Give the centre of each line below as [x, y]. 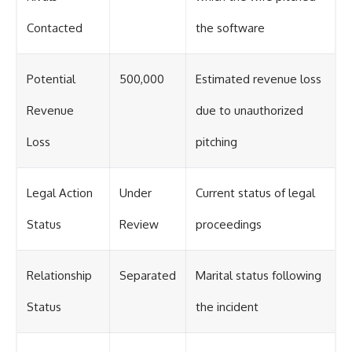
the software [230, 28]
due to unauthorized [249, 111]
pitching [216, 142]
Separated [148, 276]
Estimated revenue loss [258, 79]
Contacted [55, 28]
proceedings [229, 225]
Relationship [59, 276]
